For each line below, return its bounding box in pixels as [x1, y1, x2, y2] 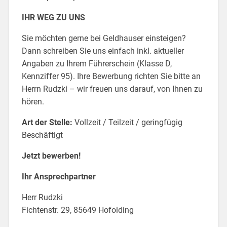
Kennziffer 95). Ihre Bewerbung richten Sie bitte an [21, 71, 201, 81]
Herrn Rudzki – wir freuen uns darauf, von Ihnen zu [21, 84, 203, 94]
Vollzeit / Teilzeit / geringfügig [74, 117, 182, 127]
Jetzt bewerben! [21, 150, 81, 161]
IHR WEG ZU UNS [21, 12, 85, 22]
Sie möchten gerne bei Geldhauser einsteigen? [21, 33, 186, 43]
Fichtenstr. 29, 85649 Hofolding [21, 205, 134, 215]
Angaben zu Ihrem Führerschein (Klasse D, [21, 58, 172, 68]
